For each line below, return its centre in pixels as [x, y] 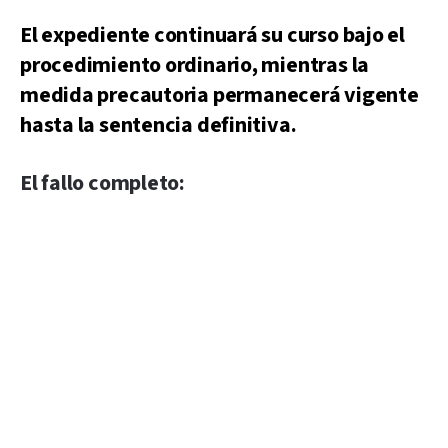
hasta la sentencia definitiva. [158, 125]
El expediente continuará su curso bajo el [212, 35]
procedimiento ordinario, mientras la [195, 65]
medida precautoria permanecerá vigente [219, 95]
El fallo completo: [103, 183]
